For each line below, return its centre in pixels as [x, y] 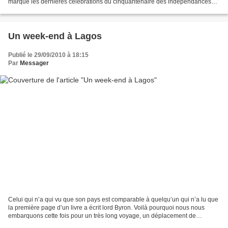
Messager [34, 63]
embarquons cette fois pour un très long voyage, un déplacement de [102, 216]
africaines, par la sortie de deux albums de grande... [80, 10]
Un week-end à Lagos [55, 36]
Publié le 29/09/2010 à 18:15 [48, 55]
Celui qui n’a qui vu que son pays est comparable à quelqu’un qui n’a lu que [113, 199]
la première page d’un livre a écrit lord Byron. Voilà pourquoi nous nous [106, 207]
